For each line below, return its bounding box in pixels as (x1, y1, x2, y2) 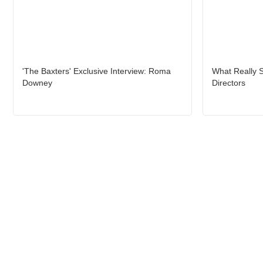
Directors (211, 77, 245, 87)
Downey (22, 77, 52, 87)
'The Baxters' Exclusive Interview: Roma (22, 66, 171, 76)
